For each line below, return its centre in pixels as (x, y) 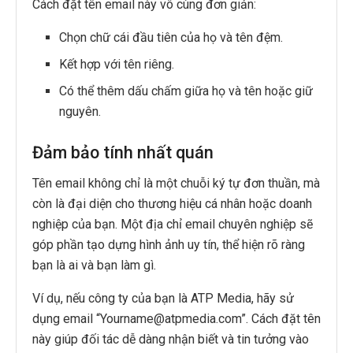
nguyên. (80, 112)
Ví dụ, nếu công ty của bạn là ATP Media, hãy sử (163, 298)
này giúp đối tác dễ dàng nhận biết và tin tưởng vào (171, 339)
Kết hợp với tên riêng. (117, 65)
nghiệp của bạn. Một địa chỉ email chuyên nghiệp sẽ (173, 224)
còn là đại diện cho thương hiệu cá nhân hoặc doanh (172, 203)
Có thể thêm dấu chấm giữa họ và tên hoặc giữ (186, 91)
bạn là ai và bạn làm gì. (94, 265)
